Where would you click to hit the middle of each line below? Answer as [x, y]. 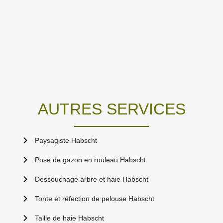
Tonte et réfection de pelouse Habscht [95, 199]
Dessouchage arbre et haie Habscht [92, 179]
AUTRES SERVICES [111, 109]
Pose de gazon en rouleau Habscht [90, 160]
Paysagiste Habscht [66, 141]
